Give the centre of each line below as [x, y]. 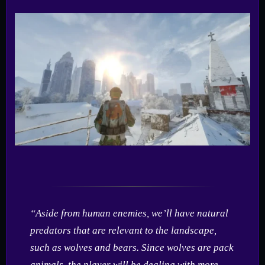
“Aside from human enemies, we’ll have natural [129, 213]
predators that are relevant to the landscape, [123, 230]
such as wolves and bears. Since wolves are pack [132, 247]
